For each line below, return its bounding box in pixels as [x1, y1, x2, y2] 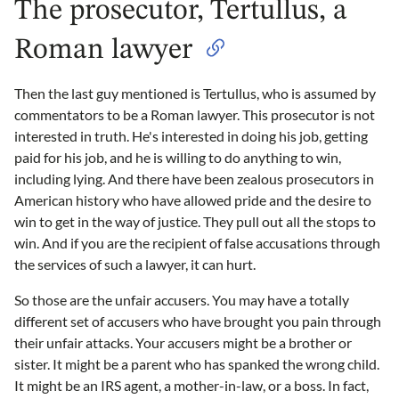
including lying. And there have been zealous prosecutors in [14, 170, 374, 188]
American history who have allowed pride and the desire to [14, 191, 371, 209]
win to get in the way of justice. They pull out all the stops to [14, 213, 376, 231]
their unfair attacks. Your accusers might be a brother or [14, 334, 352, 352]
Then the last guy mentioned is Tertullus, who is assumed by [14, 85, 376, 102]
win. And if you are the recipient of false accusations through [14, 234, 380, 252]
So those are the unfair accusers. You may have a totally [14, 291, 349, 309]
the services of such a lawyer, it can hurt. [14, 256, 256, 273]
